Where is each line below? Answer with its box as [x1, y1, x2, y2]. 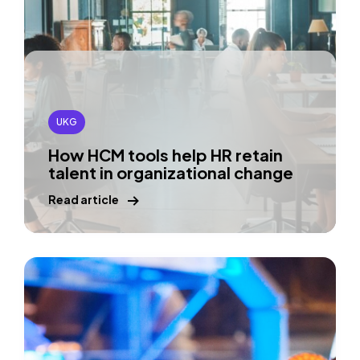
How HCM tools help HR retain [48, 145, 283, 165]
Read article [48, 192, 119, 207]
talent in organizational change [48, 162, 293, 182]
